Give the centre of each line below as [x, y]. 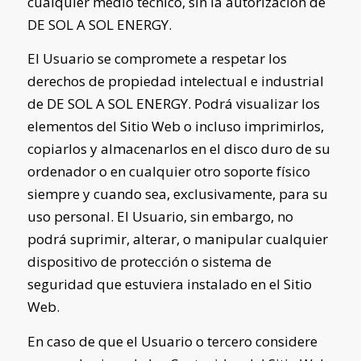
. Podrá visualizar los [253, 104]
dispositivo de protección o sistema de [149, 262]
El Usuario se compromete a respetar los [157, 59]
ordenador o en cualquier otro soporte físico [168, 172]
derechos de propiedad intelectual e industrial [175, 81]
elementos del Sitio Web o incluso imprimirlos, [175, 127]
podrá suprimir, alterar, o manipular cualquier [177, 239]
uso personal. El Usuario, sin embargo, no [160, 217]
